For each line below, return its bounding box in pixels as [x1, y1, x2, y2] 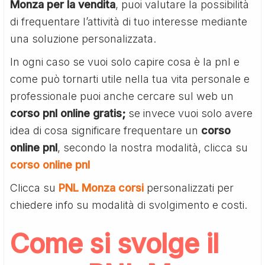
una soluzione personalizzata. [10, 32, 157, 45]
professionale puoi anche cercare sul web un [10, 89, 234, 102]
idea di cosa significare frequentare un [10, 124, 202, 137]
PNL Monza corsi [59, 181, 144, 194]
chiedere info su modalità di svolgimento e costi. [10, 198, 248, 211]
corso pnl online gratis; [10, 106, 129, 119]
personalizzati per [147, 181, 234, 194]
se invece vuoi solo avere [128, 106, 253, 119]
